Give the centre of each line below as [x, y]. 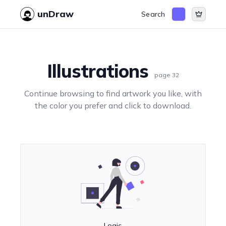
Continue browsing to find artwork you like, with [113, 93]
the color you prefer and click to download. [113, 105]
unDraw [56, 14]
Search [153, 14]
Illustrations [98, 71]
